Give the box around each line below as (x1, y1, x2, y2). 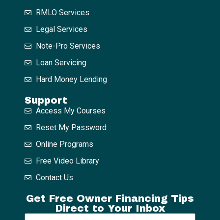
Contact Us (35, 173, 73, 183)
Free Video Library (35, 156, 99, 166)
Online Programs (35, 139, 93, 149)
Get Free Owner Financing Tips (26, 193, 194, 204)
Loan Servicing (35, 58, 86, 68)
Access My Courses (35, 106, 106, 116)
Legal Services (35, 25, 87, 34)
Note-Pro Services (35, 41, 100, 51)
